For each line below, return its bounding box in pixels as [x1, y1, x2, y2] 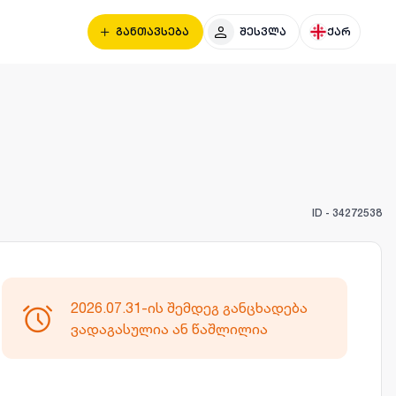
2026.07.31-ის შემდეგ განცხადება [70, 299, 308, 316]
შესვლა [240, 26, 286, 38]
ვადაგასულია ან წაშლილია [70, 320, 268, 337]
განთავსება [116, 26, 189, 38]
